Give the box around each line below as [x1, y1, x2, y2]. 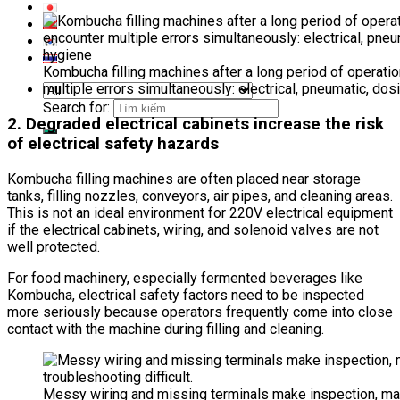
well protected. [7, 237, 100, 255]
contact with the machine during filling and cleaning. [7, 320, 324, 337]
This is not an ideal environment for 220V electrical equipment [7, 204, 393, 221]
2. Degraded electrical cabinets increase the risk [7, 114, 384, 135]
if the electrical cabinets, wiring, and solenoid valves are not [7, 221, 379, 238]
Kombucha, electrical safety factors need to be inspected [7, 286, 364, 304]
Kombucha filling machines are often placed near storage [7, 170, 361, 187]
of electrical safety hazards [7, 134, 219, 154]
